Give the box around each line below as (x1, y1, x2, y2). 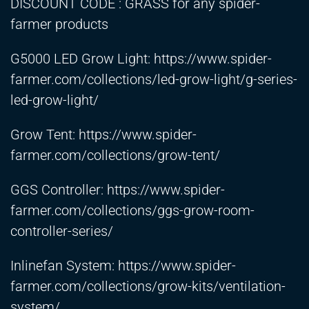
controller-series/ (10, 223, 113, 240)
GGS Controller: (10, 181, 107, 199)
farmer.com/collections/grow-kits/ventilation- (10, 278, 286, 295)
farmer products (10, 16, 108, 33)
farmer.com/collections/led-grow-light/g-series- (10, 71, 297, 88)
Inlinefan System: (10, 257, 118, 275)
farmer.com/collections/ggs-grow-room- (10, 202, 255, 219)
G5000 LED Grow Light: (10, 50, 154, 68)
